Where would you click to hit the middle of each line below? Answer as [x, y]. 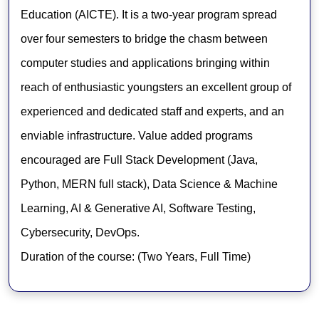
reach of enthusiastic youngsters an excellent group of [156, 87]
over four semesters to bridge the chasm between [144, 38]
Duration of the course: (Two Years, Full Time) [136, 256]
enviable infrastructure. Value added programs [137, 135]
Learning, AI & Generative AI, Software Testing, [138, 208]
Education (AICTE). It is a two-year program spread [149, 14]
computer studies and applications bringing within [145, 63]
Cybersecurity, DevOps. [80, 232]
